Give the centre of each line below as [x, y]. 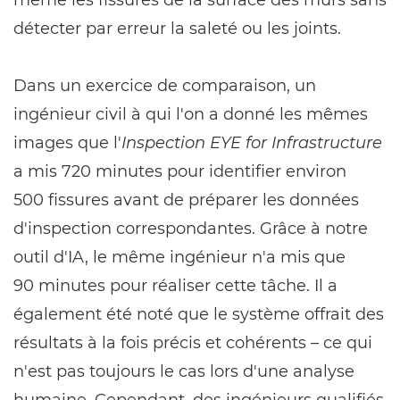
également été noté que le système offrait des [199, 314]
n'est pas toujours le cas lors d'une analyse [184, 371]
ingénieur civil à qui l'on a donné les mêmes [191, 114]
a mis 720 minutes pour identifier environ [180, 171]
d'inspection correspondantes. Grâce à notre [191, 229]
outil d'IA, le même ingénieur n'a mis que [179, 257]
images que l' [67, 143]
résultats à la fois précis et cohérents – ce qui [193, 343]
